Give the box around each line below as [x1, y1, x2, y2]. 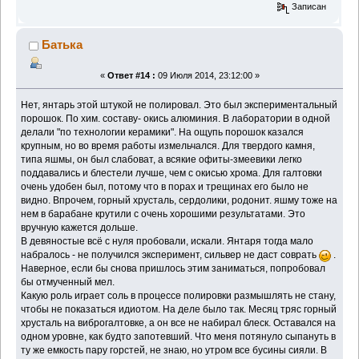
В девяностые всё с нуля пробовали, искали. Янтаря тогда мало [21, 236, 314, 248]
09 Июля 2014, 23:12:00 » [155, 71, 260, 81]
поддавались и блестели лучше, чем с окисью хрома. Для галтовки [21, 167, 323, 179]
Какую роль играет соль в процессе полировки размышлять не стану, [21, 290, 337, 302]
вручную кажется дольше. [21, 222, 139, 234]
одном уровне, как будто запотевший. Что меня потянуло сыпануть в [21, 331, 337, 343]
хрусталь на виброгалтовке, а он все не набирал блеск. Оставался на [21, 317, 337, 329]
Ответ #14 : [107, 71, 155, 81]
